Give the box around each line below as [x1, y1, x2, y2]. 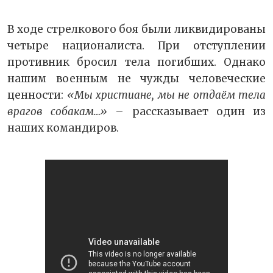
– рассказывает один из [107, 105, 266, 119]
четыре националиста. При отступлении [7, 39, 266, 53]
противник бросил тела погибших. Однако [7, 55, 266, 69]
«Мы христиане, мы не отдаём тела [66, 88, 266, 102]
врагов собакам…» [7, 105, 108, 119]
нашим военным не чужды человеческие [7, 72, 266, 86]
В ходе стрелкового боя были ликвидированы [7, 23, 266, 37]
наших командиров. [7, 121, 119, 135]
